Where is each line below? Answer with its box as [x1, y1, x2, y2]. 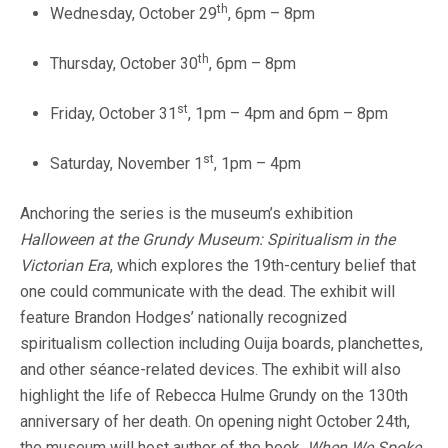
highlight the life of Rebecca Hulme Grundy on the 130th [20, 386, 408, 406]
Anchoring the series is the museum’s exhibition [20, 204, 353, 224]
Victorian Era [20, 256, 110, 276]
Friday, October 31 [50, 104, 177, 124]
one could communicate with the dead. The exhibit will [20, 282, 395, 302]
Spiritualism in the [267, 230, 395, 250]
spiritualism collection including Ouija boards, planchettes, [20, 334, 423, 354]
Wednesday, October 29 [50, 4, 217, 24]
